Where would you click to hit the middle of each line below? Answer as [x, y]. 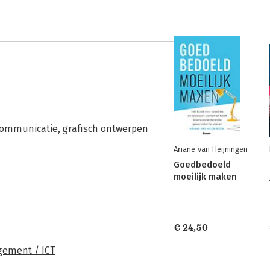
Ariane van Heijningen [211, 149]
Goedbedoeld [202, 165]
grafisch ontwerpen [105, 129]
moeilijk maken [205, 177]
